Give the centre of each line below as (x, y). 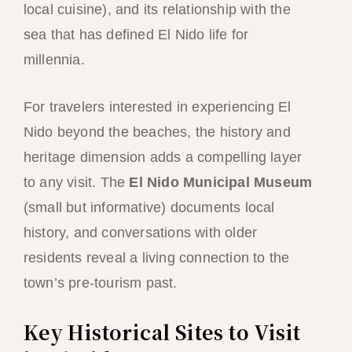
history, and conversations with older (140, 233)
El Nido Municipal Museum (221, 183)
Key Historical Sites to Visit (162, 332)
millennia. (54, 59)
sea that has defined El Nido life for (136, 34)
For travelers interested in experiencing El (157, 107)
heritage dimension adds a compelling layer (163, 158)
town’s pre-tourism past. (100, 283)
